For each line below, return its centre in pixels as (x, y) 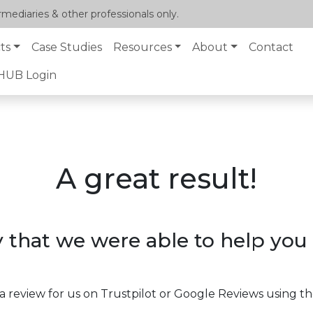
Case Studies (66, 47)
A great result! (156, 179)
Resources (142, 47)
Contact (271, 47)
